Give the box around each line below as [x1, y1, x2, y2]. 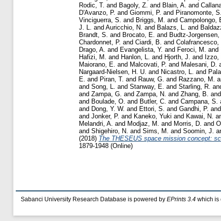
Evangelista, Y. [120, 46, 163, 54]
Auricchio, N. [106, 24, 143, 32]
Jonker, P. [91, 112, 119, 120]
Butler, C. [140, 98, 166, 106]
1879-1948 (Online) [79, 142, 133, 150]
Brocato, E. [122, 31, 155, 39]
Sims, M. [143, 127, 169, 135]
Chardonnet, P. [79, 38, 121, 46]
